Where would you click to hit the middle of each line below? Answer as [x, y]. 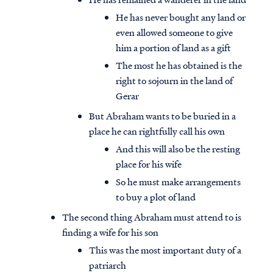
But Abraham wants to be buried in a [162, 116]
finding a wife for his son [110, 232]
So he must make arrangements [178, 182]
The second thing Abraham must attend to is [152, 217]
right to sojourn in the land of [174, 81]
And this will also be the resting [178, 149]
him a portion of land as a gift [173, 48]
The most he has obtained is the [179, 66]
